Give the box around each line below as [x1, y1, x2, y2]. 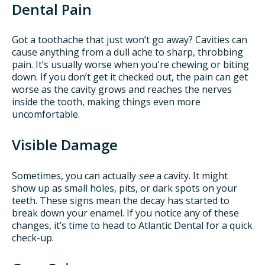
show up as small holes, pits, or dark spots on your [12, 181, 237, 195]
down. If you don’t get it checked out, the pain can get [12, 70, 248, 84]
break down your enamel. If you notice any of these [12, 206, 239, 219]
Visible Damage [12, 135, 118, 155]
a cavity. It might [154, 169, 228, 182]
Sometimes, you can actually [12, 169, 138, 182]
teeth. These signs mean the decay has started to [12, 193, 230, 207]
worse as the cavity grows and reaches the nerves [12, 83, 232, 96]
